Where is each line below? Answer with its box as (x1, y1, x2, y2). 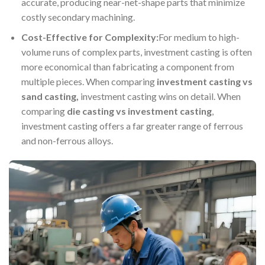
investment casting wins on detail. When (78, 91, 241, 102)
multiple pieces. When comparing (21, 76, 157, 88)
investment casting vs (156, 76, 253, 88)
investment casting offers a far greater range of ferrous (21, 120, 243, 132)
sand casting (21, 91, 76, 102)
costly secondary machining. (21, 11, 135, 22)
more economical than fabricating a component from (21, 61, 234, 73)
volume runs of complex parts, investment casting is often (21, 46, 252, 58)
